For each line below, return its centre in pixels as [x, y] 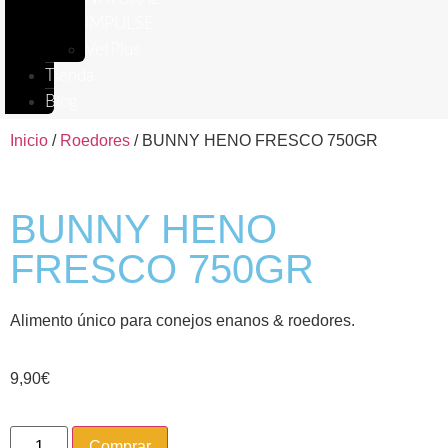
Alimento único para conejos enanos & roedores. [182, 320]
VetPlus [112, 49]
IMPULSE [119, 23]
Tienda [69, 75]
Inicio [29, 140]
